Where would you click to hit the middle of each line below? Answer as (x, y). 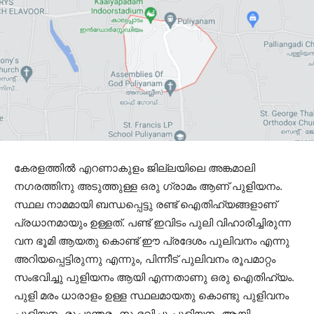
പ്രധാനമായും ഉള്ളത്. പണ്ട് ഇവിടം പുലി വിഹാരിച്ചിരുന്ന (152, 223)
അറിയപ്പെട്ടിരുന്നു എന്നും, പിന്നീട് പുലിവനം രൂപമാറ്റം (145, 259)
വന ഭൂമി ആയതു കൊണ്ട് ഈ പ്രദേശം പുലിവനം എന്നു (152, 241)
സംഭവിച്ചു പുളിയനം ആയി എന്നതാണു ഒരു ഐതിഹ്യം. (154, 278)
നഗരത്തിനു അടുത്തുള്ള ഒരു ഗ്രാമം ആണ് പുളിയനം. (148, 186)
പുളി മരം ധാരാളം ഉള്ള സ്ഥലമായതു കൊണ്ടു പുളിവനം (151, 296)
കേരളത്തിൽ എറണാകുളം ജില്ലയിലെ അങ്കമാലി (135, 168)
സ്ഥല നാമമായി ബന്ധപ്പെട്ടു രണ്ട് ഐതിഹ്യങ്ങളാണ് (145, 205)
